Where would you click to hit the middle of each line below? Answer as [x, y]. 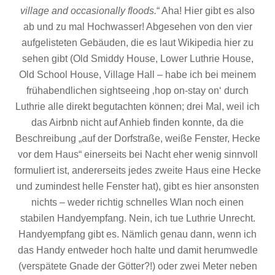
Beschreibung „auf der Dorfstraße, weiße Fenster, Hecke [137, 139]
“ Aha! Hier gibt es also [206, 11]
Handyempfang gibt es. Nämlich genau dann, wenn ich [137, 234]
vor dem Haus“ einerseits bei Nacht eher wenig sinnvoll [137, 155]
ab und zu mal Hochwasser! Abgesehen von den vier [137, 27]
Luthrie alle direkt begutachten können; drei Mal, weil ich [137, 107]
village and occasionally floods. [88, 11]
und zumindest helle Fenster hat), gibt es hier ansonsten [137, 187]
